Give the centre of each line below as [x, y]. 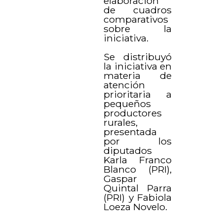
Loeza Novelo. [136, 206]
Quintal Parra [138, 188]
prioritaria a [138, 94]
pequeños [128, 103]
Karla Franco [138, 160]
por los [138, 141]
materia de [138, 75]
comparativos [136, 19]
